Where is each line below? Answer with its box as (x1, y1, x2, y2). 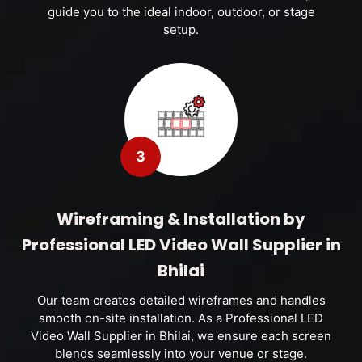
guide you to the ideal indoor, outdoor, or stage (47, 4, 315, 19)
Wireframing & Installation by (57, 208, 305, 230)
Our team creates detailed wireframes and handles (36, 293, 326, 308)
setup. (163, 22, 199, 37)
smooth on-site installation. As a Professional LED (39, 310, 323, 326)
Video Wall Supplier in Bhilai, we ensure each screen (31, 328, 331, 343)
